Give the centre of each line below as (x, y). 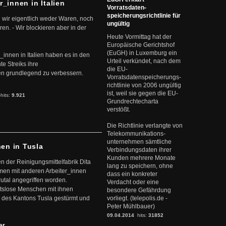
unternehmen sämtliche (139, 142)
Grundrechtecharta (133, 101)
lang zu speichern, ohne (140, 166)
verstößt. (119, 109)
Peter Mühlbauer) (131, 206)
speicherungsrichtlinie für (144, 16)
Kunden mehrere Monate (141, 158)
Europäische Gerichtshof (141, 45)
